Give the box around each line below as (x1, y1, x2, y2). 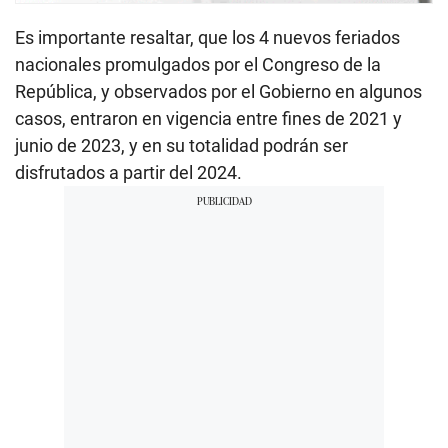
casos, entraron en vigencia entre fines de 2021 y (15, 108, 402, 130)
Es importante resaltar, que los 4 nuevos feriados (15, 27, 400, 49)
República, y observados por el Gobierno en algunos (15, 81, 422, 103)
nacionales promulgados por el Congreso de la (15, 54, 381, 76)
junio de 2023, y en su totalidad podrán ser (15, 135, 348, 157)
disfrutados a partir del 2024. (15, 162, 242, 184)
